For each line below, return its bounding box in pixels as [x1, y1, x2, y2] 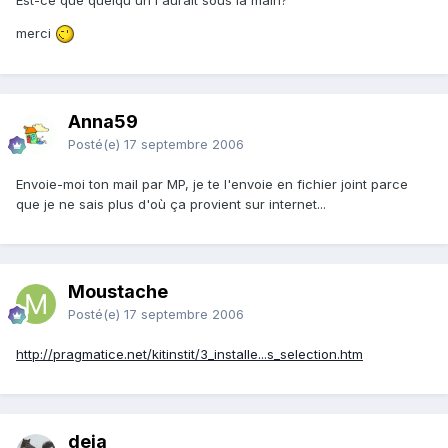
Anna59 [68, 111, 138, 133]
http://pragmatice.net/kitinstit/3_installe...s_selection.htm [16, 346, 363, 363]
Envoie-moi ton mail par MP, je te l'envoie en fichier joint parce [16, 176, 408, 193]
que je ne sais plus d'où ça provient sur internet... [16, 196, 326, 213]
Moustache [68, 281, 168, 303]
